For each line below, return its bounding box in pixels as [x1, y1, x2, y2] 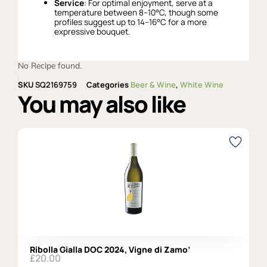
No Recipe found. [18, 60, 82, 70]
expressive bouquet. [54, 26, 131, 37]
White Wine [180, 79, 223, 90]
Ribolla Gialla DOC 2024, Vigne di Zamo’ [30, 243, 190, 255]
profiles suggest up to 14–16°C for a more [54, 16, 207, 27]
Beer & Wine [131, 79, 176, 90]
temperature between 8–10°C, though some [54, 7, 219, 18]
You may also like [18, 88, 185, 119]
